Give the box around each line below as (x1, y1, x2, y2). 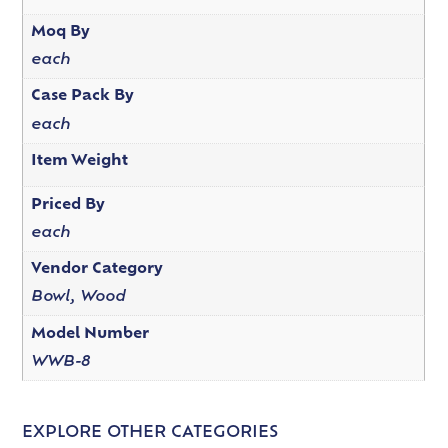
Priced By (30, 197, 105, 213)
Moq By (30, 24, 90, 40)
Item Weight (30, 153, 128, 169)
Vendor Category (30, 262, 163, 278)
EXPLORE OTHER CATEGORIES (22, 425, 279, 442)
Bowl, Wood (30, 290, 126, 306)
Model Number (30, 326, 149, 342)
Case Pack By (30, 89, 134, 105)
